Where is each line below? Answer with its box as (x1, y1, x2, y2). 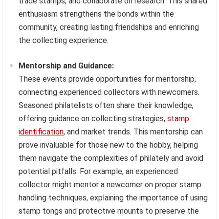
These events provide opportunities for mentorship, (19, 74, 197, 84)
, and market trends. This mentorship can (64, 127, 203, 137)
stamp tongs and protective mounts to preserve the (19, 206, 199, 216)
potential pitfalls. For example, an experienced (19, 167, 178, 176)
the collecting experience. (19, 36, 109, 45)
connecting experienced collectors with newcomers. (19, 88, 200, 97)
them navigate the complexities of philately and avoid (19, 153, 204, 163)
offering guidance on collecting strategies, (19, 114, 168, 124)
